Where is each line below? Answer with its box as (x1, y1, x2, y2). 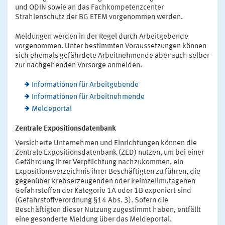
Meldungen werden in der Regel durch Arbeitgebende (15, 33, 188, 41)
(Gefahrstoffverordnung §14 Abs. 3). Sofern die (15, 197, 168, 205)
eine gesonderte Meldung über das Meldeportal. (15, 216, 172, 224)
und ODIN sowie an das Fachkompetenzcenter (15, 4, 164, 12)
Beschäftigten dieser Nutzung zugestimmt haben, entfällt (15, 206, 201, 214)
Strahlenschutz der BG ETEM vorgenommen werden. (15, 14, 183, 22)
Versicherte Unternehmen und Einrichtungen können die (15, 140, 197, 148)
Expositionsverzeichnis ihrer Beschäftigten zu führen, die (15, 168, 200, 176)
